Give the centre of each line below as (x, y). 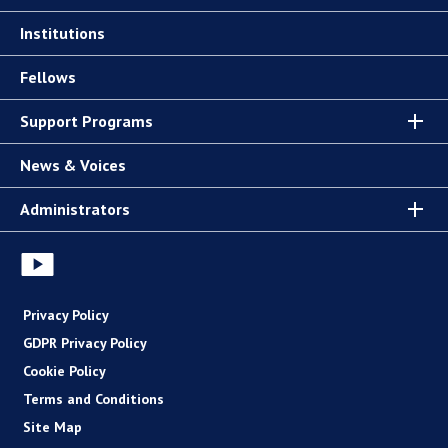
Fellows (48, 76)
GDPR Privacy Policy (85, 342)
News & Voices (73, 164)
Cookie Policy (64, 370)
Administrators (75, 208)
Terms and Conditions (93, 398)
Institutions (62, 32)
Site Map (52, 426)
